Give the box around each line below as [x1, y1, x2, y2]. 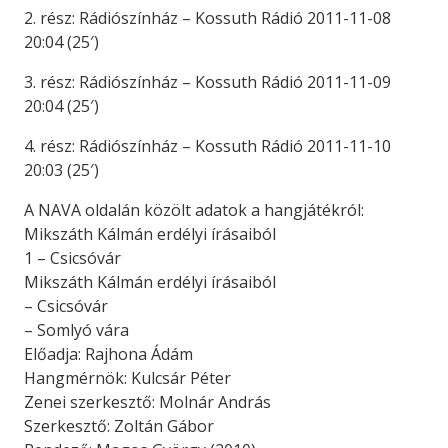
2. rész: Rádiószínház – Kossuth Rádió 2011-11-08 [24, 7, 391, 30]
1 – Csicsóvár [24, 247, 121, 270]
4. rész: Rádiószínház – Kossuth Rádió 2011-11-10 [24, 135, 391, 158]
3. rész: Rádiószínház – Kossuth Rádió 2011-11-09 [24, 71, 391, 94]
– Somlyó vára [24, 319, 129, 342]
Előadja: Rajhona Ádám [24, 343, 193, 366]
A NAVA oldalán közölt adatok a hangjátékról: [24, 199, 364, 222]
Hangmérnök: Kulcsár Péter [24, 367, 231, 390]
